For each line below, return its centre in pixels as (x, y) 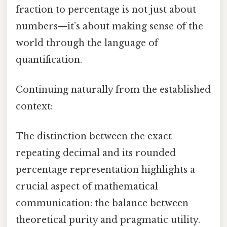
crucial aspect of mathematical (87, 187)
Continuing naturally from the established (113, 89)
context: (34, 106)
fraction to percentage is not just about (106, 9)
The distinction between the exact (94, 137)
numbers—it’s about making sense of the (109, 26)
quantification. (49, 60)
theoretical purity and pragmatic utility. (108, 220)
